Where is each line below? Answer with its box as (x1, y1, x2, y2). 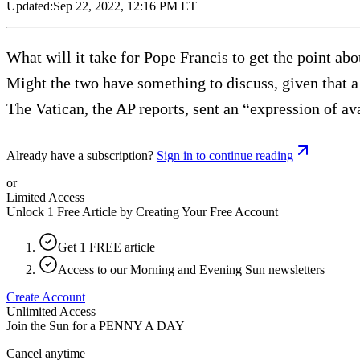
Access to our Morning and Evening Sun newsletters (58, 262, 325, 276)
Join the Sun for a (6, 318, 96, 333)
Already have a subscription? (6, 148, 153, 162)
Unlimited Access (6, 304, 96, 318)
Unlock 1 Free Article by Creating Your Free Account (6, 204, 278, 219)
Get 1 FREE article (58, 239, 155, 254)
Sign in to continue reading (157, 148, 293, 162)
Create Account (6, 289, 85, 304)
